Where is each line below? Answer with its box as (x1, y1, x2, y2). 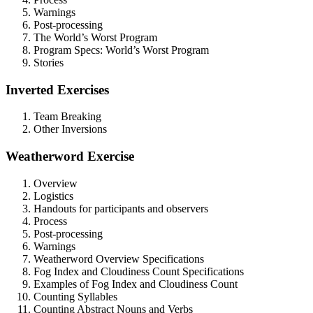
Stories (34, 56, 64, 68)
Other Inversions (34, 123, 107, 136)
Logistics (34, 189, 73, 202)
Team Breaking (34, 110, 101, 123)
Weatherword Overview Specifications (34, 252, 204, 265)
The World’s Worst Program (34, 31, 157, 43)
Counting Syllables (34, 290, 117, 303)
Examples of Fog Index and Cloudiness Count (34, 277, 238, 290)
